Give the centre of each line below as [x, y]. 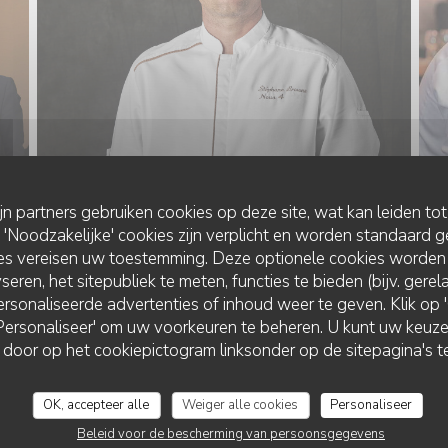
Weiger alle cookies [240, 404]
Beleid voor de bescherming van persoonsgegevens [230, 433]
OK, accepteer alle [96, 404]
